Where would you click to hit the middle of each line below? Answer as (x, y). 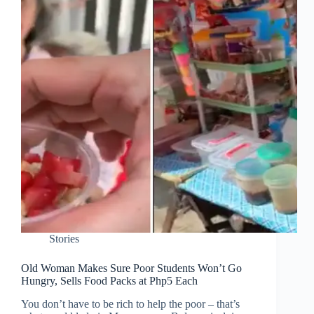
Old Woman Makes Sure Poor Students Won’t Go (131, 268)
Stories (64, 239)
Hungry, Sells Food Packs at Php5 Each (109, 281)
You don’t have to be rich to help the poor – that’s (130, 304)
